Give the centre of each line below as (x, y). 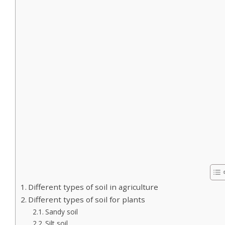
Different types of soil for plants (87, 199)
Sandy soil (61, 212)
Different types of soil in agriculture (95, 187)
